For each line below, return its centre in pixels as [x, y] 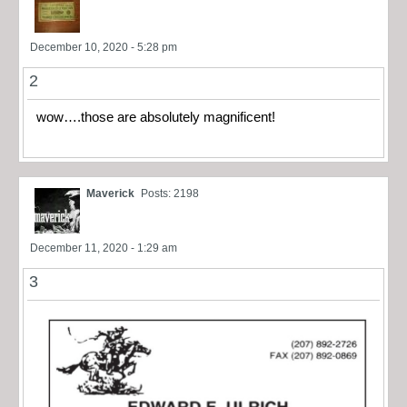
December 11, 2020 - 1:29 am [104, 248]
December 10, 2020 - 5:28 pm [104, 47]
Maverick [110, 194]
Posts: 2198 [170, 194]
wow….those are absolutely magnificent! [156, 117]
